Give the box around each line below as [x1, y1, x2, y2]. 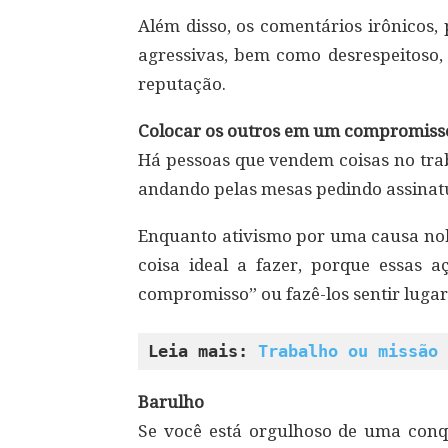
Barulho [138, 392, 204, 412]
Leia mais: [148, 341, 258, 361]
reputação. [138, 74, 226, 94]
